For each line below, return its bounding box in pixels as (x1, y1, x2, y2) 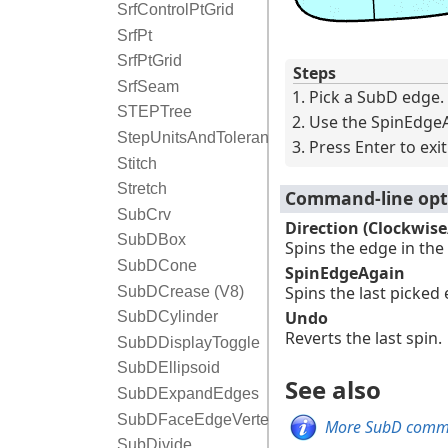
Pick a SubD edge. (308, 86, 444, 109)
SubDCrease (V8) (116, 282, 244, 300)
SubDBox (116, 231, 186, 249)
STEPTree (116, 103, 192, 121)
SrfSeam (116, 77, 179, 95)
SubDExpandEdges (116, 385, 259, 403)
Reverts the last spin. (284, 326, 442, 349)
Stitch (116, 154, 157, 172)
